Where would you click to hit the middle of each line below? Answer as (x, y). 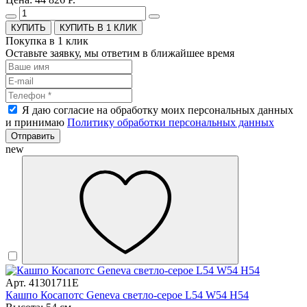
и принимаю (36, 123)
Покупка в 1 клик (47, 41)
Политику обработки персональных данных (171, 123)
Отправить (33, 136)
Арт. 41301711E (42, 283)
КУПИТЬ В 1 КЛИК (98, 28)
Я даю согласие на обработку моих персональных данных (158, 110)
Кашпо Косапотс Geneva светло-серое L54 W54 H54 (127, 295)
